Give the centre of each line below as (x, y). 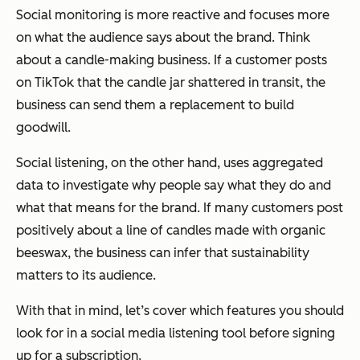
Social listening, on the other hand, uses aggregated (170, 163)
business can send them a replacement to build (155, 105)
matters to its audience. (86, 276)
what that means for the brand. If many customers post (180, 208)
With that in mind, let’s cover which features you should (180, 311)
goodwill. (43, 128)
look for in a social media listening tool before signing (176, 333)
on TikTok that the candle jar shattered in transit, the (171, 83)
